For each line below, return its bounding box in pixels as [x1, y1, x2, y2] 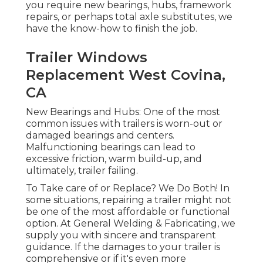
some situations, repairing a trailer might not [26, 194, 231, 206]
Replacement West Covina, [26, 66, 225, 84]
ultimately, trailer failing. [26, 165, 138, 177]
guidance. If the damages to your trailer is [26, 241, 220, 253]
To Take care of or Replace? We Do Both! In [26, 183, 230, 194]
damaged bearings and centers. [26, 130, 174, 141]
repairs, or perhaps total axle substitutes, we [26, 11, 232, 23]
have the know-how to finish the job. [26, 23, 197, 35]
